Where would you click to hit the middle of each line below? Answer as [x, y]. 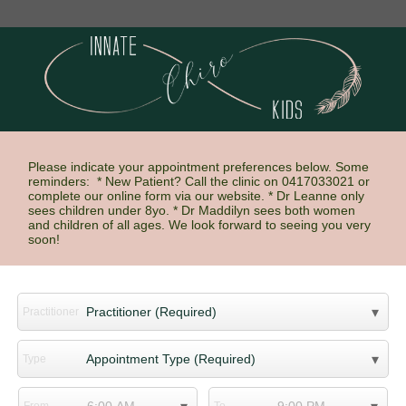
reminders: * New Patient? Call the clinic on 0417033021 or [198, 182]
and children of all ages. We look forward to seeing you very [199, 225]
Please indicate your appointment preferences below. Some [198, 167]
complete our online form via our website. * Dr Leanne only [196, 196]
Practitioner [50, 312]
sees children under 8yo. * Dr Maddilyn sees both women [191, 211]
